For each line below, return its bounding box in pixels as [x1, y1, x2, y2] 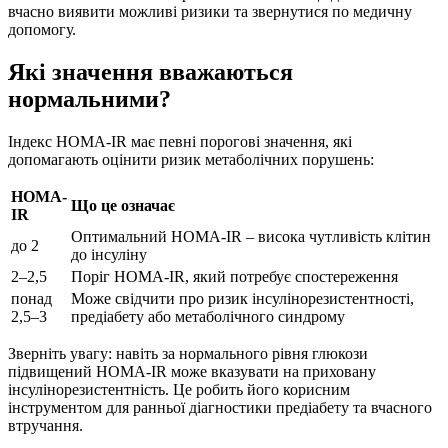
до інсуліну [71, 246, 147, 264]
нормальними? [8, 86, 171, 113]
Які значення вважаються [8, 59, 293, 86]
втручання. [8, 417, 83, 435]
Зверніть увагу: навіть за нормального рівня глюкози [8, 345, 368, 363]
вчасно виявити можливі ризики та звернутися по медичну [8, 3, 412, 21]
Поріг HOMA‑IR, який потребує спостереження [71, 268, 398, 286]
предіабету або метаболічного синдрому [71, 308, 345, 326]
